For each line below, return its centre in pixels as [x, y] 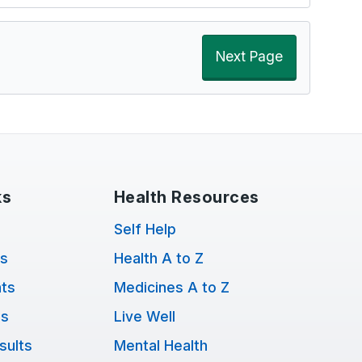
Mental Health [160, 345]
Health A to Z [158, 258]
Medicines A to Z [171, 287]
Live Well [144, 316]
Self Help [145, 229]
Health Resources [186, 197]
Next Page [249, 56]
